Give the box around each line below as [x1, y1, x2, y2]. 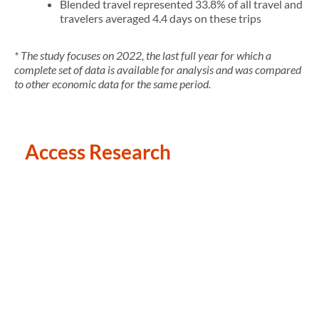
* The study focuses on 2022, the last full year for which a [14, 48, 271, 62]
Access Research [25, 140, 171, 164]
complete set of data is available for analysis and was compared [14, 63, 301, 76]
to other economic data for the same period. [14, 77, 211, 90]
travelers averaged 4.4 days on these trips [60, 11, 263, 25]
